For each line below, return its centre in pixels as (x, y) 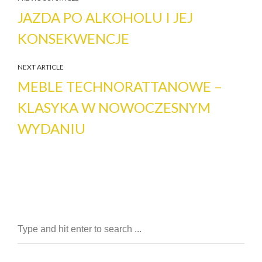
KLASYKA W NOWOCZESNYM (114, 107)
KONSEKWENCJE (73, 38)
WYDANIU (51, 128)
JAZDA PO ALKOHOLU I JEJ (105, 17)
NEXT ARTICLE (41, 67)
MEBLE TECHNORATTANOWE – (120, 86)
